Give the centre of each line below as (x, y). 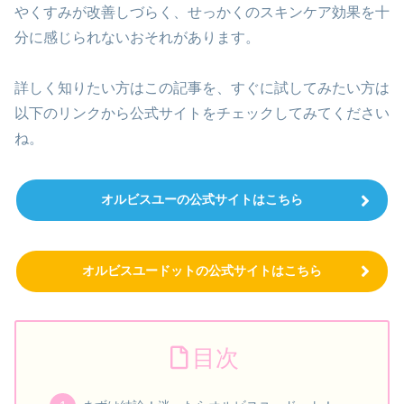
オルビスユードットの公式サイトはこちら (202, 270)
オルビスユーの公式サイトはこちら (202, 200)
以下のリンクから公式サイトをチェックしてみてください (202, 114)
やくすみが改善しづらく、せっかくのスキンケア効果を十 (202, 12)
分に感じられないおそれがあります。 (137, 37)
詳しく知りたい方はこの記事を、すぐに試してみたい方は (202, 88)
